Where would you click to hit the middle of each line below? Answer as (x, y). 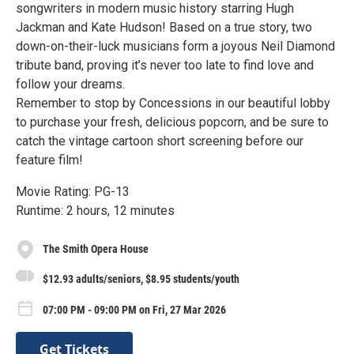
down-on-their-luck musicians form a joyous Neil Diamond (175, 46)
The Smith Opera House (96, 249)
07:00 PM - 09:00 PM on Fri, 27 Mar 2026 (134, 309)
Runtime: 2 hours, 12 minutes (95, 210)
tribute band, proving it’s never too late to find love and (165, 65)
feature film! (49, 160)
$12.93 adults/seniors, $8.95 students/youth (141, 279)
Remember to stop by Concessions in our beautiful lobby (173, 103)
